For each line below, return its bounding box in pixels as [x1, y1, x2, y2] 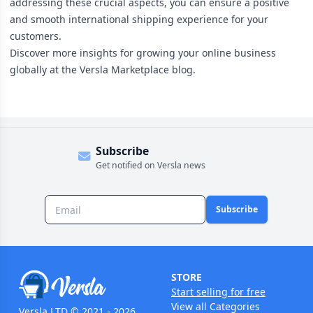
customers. [10, 29, 61, 43]
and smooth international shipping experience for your [10, 12, 268, 26]
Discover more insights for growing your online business [10, 45, 276, 59]
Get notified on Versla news [95, 159, 205, 171]
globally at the [10, 62, 80, 76]
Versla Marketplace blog [80, 62, 193, 76]
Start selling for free [171, 285, 265, 298]
